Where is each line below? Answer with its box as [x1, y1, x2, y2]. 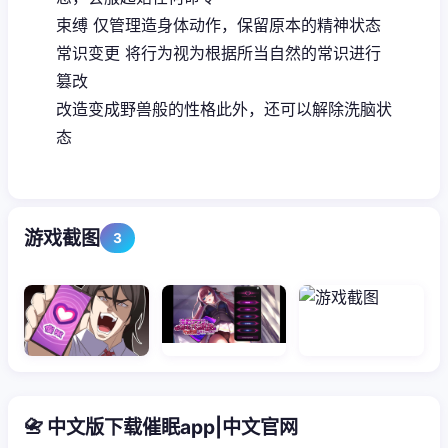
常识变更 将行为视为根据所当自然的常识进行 [56, 42, 381, 63]
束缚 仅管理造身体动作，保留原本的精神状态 [56, 14, 381, 35]
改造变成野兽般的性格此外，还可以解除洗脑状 [56, 98, 392, 119]
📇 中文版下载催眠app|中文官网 [24, 414, 298, 439]
